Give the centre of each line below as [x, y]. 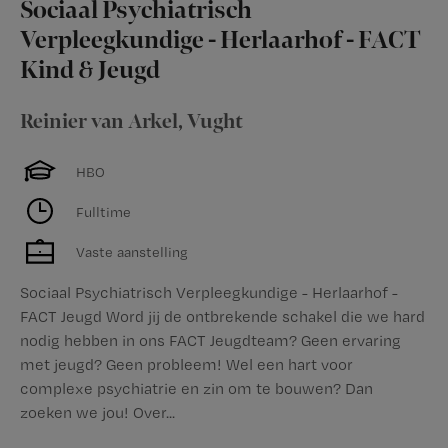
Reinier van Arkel [99, 122]
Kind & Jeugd [90, 71]
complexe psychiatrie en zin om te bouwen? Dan [196, 388]
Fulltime [103, 211]
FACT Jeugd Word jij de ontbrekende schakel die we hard [222, 316]
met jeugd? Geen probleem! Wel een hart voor [186, 364]
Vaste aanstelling [132, 251]
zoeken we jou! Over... [97, 412]
